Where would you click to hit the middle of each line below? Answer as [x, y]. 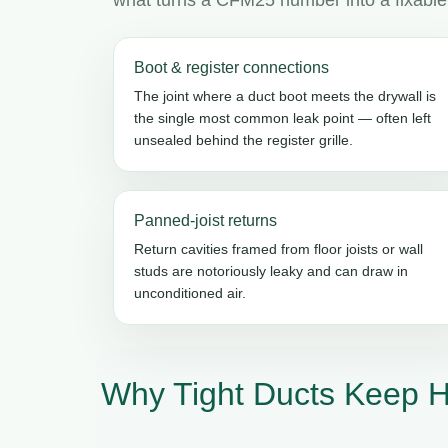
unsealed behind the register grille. [243, 139]
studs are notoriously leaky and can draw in [271, 270]
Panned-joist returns [205, 220]
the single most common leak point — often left [282, 117]
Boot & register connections [231, 67]
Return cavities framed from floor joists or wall [278, 248]
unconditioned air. [190, 292]
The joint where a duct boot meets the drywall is [285, 95]
